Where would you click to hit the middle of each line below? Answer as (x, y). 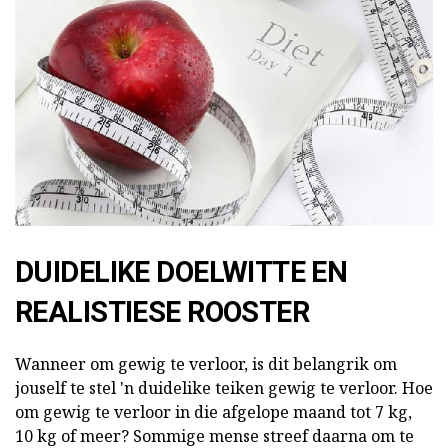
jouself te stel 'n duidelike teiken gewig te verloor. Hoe (224, 387)
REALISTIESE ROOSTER (162, 311)
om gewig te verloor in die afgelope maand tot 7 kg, (213, 411)
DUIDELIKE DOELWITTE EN (181, 271)
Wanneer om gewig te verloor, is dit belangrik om (206, 363)
